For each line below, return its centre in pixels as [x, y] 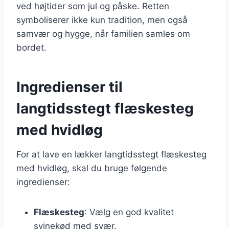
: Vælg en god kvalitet [129, 212]
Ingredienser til [70, 87]
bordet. [31, 47]
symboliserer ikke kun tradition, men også [102, 20]
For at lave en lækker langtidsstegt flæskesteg [111, 154]
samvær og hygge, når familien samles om [103, 33]
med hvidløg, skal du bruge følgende [92, 168]
